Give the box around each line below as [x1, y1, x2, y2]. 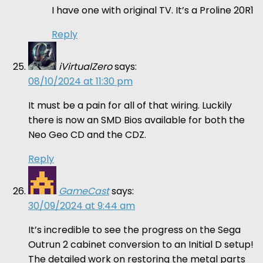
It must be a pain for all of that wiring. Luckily [28, 98, 232, 112]
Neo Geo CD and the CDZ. [28, 127, 146, 141]
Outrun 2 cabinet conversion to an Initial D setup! [28, 237, 254, 251]
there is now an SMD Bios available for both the [28, 113, 245, 127]
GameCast [59, 184, 109, 198]
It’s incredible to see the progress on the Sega [28, 222, 241, 237]
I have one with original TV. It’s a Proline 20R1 [52, 3, 254, 17]
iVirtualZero [59, 59, 112, 73]
